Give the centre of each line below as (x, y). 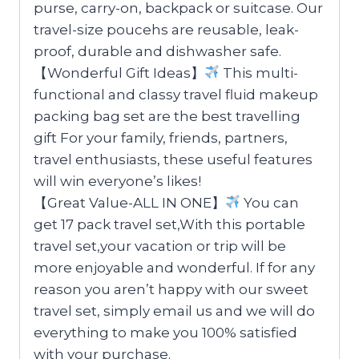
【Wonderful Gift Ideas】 (119, 73)
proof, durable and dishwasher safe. (157, 51)
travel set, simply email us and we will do (174, 311)
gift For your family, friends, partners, (161, 137)
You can (270, 202)
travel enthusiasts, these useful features (173, 159)
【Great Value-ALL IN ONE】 (129, 202)
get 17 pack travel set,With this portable (169, 224)
